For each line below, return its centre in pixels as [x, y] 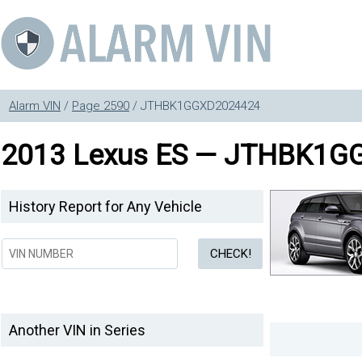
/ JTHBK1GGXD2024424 [195, 106]
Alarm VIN [35, 106]
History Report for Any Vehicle [105, 206]
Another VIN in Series [77, 330]
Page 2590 [101, 106]
